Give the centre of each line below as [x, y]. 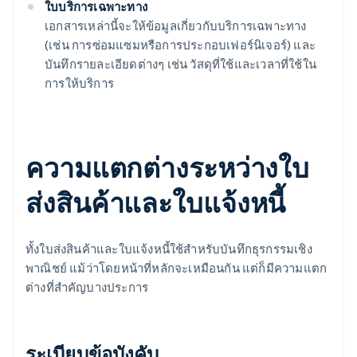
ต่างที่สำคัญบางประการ [87, 287]
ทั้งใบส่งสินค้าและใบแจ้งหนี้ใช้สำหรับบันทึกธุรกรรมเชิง [169, 249]
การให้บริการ [79, 83]
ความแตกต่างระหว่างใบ [168, 167]
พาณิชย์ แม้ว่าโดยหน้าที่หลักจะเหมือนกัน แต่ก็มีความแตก [177, 268]
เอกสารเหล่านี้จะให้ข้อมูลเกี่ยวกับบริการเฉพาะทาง [176, 26]
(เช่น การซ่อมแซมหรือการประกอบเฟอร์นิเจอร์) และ [180, 45]
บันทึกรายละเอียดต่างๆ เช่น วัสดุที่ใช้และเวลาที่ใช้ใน [180, 64]
